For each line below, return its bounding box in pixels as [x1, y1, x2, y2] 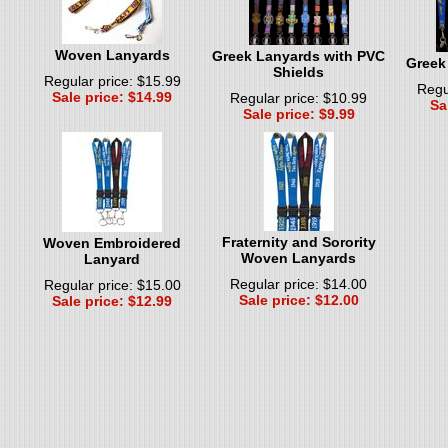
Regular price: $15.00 [43, 276, 181, 293]
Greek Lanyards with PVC [212, 47, 385, 64]
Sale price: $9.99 [242, 105, 355, 122]
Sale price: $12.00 [238, 291, 359, 308]
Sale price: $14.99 [52, 88, 172, 105]
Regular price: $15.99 [43, 72, 181, 89]
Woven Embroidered [43, 234, 181, 251]
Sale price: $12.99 [52, 292, 172, 309]
